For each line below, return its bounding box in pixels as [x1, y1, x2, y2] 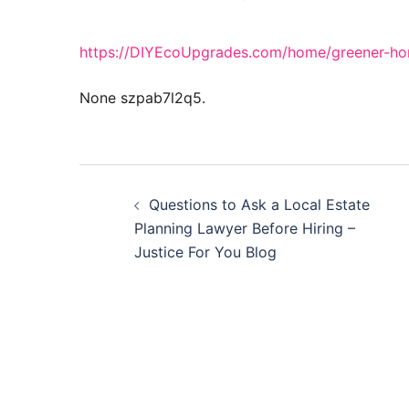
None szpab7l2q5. [79, 89, 205, 107]
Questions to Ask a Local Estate [149, 195, 370, 214]
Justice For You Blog [134, 243, 277, 261]
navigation [79, 204, 254, 246]
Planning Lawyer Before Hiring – [134, 219, 355, 237]
